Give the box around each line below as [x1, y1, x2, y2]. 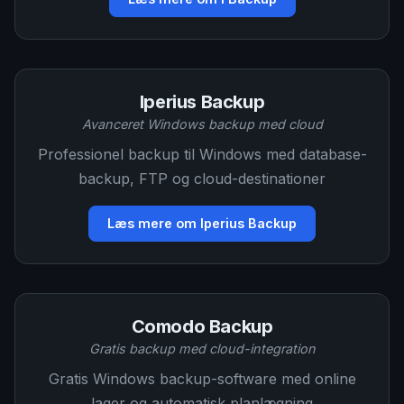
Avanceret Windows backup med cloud [81, 116, 323, 132]
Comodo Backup [131, 316, 273, 337]
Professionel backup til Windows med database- [37, 145, 367, 163]
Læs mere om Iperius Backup [107, 216, 297, 231]
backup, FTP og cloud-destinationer [78, 170, 326, 188]
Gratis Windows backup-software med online [48, 370, 356, 388]
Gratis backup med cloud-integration [88, 341, 316, 356]
